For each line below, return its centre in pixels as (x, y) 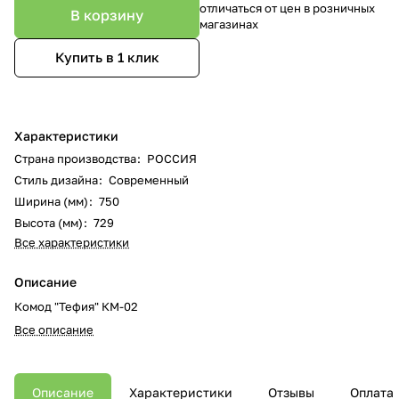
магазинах (229, 24)
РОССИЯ (172, 158)
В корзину (107, 15)
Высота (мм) (49, 222)
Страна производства (75, 158)
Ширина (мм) (51, 201)
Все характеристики (72, 242)
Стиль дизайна (56, 179)
